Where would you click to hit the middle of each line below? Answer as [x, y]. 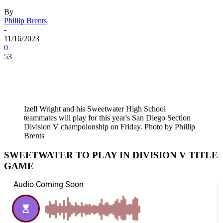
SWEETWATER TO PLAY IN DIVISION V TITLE [111, 155]
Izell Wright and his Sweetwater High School [95, 109]
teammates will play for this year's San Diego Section [107, 117]
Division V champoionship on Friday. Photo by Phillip [110, 126]
